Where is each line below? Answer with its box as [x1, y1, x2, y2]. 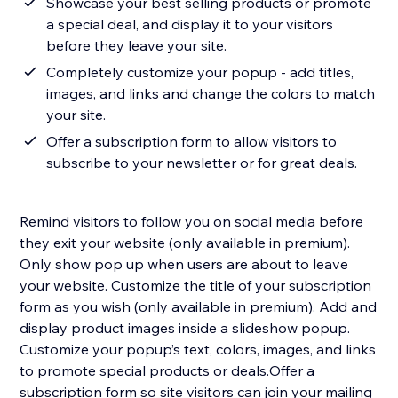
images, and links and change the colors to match [46, 84, 376, 103]
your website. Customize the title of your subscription [20, 276, 372, 295]
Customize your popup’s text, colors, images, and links [20, 340, 377, 359]
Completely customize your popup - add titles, [46, 63, 354, 82]
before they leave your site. [46, 36, 227, 55]
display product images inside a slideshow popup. [20, 319, 351, 338]
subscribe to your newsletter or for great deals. [46, 154, 358, 172]
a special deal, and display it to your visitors [46, 15, 334, 34]
